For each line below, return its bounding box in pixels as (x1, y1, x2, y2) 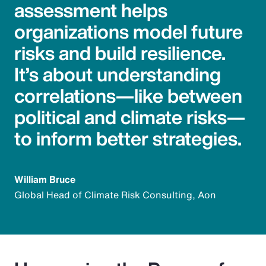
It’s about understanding (14, 60, 221, 89)
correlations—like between (14, 81, 242, 110)
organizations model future (14, 17, 243, 46)
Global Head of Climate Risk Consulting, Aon (14, 188, 216, 202)
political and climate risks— (14, 103, 245, 132)
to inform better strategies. (14, 124, 242, 153)
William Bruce (14, 172, 75, 187)
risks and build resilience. (14, 39, 226, 68)
